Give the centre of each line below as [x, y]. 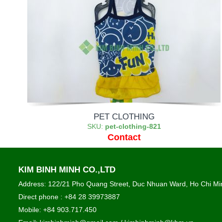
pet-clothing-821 [133, 126]
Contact [124, 137]
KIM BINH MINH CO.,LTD [67, 170]
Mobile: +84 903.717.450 [57, 210]
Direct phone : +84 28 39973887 [69, 197]
